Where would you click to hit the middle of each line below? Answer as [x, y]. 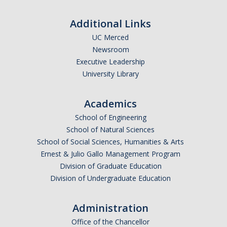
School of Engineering [110, 118]
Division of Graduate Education [110, 166]
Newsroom [110, 50]
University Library [110, 74]
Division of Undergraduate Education [110, 178]
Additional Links [110, 24]
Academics [110, 104]
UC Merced [110, 37]
